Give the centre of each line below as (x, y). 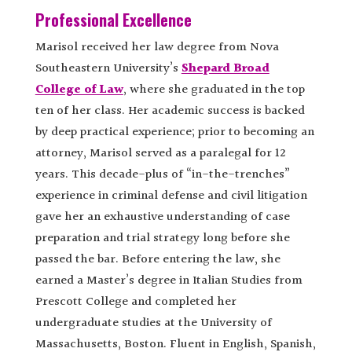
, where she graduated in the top (214, 90)
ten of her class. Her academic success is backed (170, 111)
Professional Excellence (113, 19)
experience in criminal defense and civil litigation (171, 196)
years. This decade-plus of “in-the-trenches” (162, 174)
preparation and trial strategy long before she (162, 238)
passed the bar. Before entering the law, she (158, 259)
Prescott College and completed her (136, 302)
